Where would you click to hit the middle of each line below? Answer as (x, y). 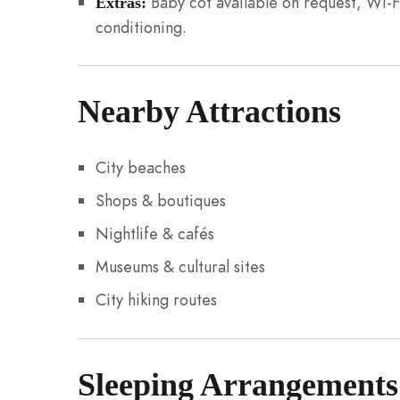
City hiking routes (156, 300)
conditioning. (141, 27)
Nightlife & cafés (154, 234)
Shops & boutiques (160, 201)
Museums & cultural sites (180, 267)
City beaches (140, 168)
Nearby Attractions (209, 111)
